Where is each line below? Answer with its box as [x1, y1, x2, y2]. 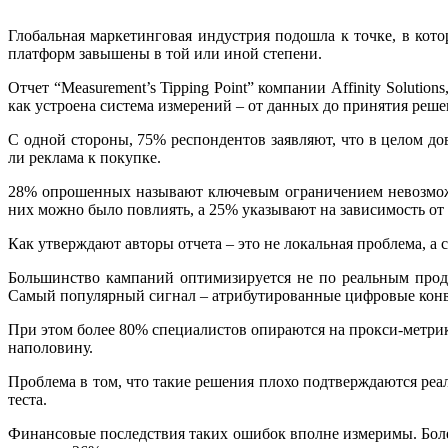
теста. [8, 390, 47, 408]
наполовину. [8, 338, 93, 356]
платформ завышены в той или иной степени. [8, 44, 322, 62]
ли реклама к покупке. [8, 148, 161, 166]
